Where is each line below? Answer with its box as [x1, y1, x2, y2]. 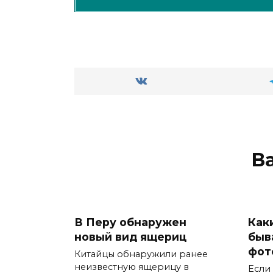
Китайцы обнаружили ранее [74, 249, 208, 260]
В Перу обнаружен [74, 215, 186, 229]
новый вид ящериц [74, 230, 186, 243]
